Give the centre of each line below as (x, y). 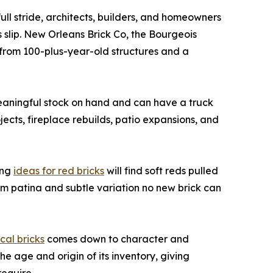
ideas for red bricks (59, 171)
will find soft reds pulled (161, 171)
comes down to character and (117, 239)
